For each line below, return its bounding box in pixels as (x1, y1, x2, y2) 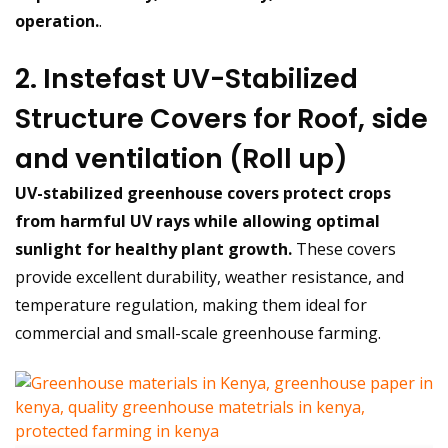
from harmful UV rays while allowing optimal (15, 210, 380, 233)
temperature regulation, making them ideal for (15, 294, 367, 317)
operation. (15, 10, 99, 33)
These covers (292, 238, 396, 261)
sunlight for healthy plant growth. (15, 238, 292, 261)
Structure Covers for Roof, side (15, 100, 428, 138)
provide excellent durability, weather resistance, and (15, 266, 404, 289)
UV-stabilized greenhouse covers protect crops (15, 182, 391, 205)
